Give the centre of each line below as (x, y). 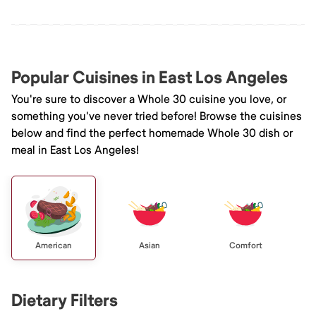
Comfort (245, 245)
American (54, 245)
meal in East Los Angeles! (75, 150)
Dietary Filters (65, 300)
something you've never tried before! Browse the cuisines (157, 116)
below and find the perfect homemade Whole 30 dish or (152, 133)
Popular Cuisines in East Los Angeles (150, 78)
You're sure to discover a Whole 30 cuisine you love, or (149, 99)
